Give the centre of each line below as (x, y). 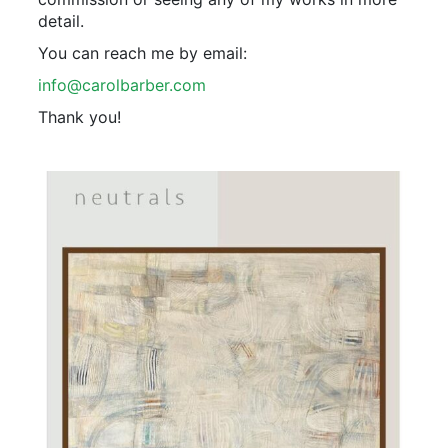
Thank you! (79, 117)
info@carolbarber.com (122, 85)
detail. (61, 21)
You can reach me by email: (142, 53)
